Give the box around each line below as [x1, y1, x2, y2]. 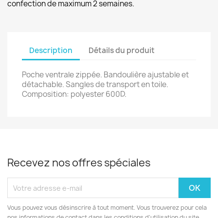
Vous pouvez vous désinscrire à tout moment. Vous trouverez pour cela [7, 203, 207, 212]
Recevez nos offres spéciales [7, 156, 150, 170]
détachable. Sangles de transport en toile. [22, 79, 168, 90]
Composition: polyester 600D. [22, 89, 128, 99]
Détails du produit [89, 45, 155, 55]
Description [29, 45, 73, 55]
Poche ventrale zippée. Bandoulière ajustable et [22, 70, 189, 80]
